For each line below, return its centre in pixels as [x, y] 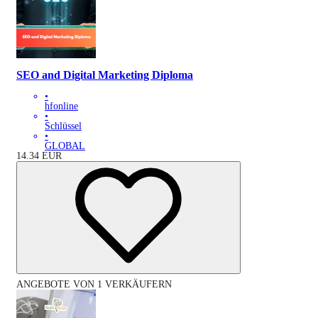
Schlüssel [63, 126]
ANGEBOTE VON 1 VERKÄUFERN [94, 285]
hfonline [61, 106]
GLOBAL [65, 146]
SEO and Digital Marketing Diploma [105, 75]
